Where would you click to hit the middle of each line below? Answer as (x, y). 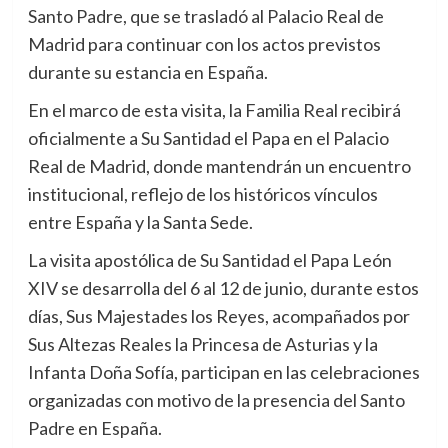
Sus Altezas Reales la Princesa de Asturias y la (202, 343)
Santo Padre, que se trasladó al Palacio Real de (205, 15)
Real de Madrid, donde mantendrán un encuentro (219, 165)
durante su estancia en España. (147, 71)
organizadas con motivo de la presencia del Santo (216, 399)
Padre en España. (94, 427)
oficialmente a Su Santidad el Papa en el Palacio (208, 137)
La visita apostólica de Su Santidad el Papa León (209, 259)
